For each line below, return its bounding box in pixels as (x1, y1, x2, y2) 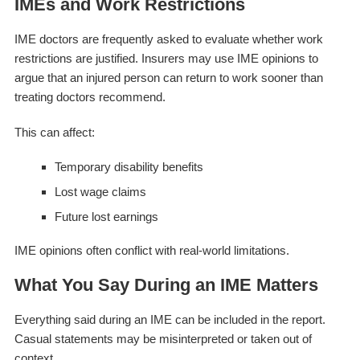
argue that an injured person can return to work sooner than (14, 70, 323, 84)
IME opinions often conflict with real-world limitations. (14, 243, 289, 257)
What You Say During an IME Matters (14, 274, 318, 295)
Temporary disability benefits (54, 159, 203, 174)
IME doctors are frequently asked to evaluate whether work (14, 31, 323, 46)
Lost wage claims (54, 184, 146, 198)
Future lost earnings (54, 209, 158, 223)
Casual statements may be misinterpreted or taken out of (14, 331, 312, 346)
